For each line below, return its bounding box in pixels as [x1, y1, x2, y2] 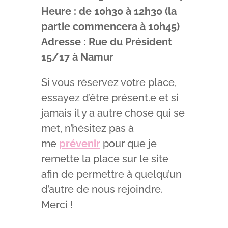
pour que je [100, 137, 157, 150]
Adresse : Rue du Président [41, 35, 172, 48]
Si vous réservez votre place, [41, 76, 177, 89]
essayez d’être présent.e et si [41, 91, 179, 104]
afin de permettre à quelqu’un [41, 167, 182, 180]
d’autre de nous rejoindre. [41, 183, 163, 195]
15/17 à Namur [41, 50, 113, 63]
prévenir [59, 137, 100, 150]
